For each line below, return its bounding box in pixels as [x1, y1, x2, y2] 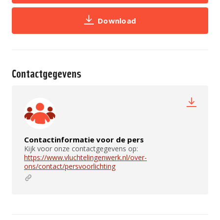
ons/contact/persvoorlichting [24, 162, 115, 171]
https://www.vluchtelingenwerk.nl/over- [24, 153, 147, 162]
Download [97, 16, 137, 26]
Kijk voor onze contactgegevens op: [24, 144, 138, 153]
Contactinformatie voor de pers [24, 135, 144, 144]
